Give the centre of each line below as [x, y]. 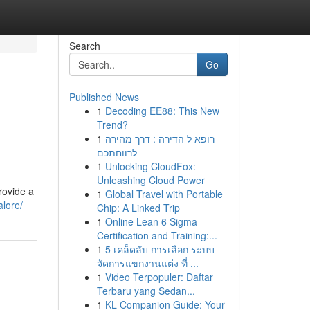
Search [84, 46]
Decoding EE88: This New [162, 111]
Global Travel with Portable [164, 194]
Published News [104, 97]
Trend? [112, 125]
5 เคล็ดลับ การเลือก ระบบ [159, 249]
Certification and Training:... [157, 235]
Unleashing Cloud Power [151, 180]
